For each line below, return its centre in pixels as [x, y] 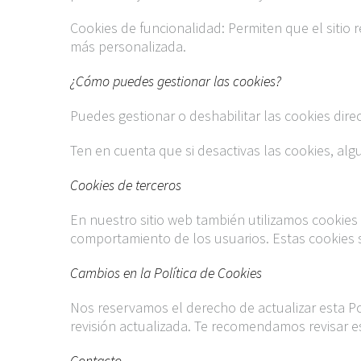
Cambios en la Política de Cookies [166, 273]
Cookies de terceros [126, 185]
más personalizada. [128, 46]
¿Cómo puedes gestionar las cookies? [176, 81]
